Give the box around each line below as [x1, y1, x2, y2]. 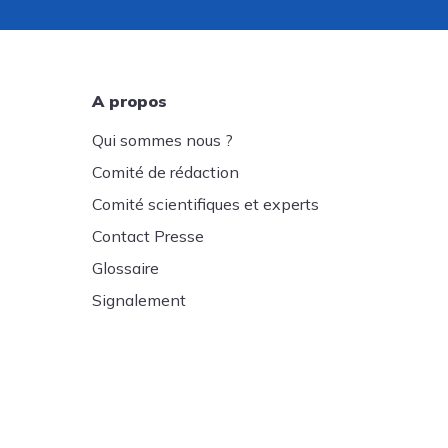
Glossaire [92, 258, 159, 278]
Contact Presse [92, 226, 204, 246]
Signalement [92, 290, 186, 310]
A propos [92, 91, 167, 111]
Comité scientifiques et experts [92, 194, 319, 214]
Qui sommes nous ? [92, 130, 233, 150]
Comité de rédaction [92, 162, 239, 182]
